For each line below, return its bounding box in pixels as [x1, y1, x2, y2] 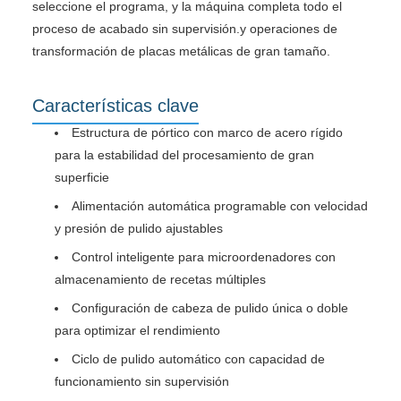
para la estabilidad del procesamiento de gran [55, 147, 314, 162]
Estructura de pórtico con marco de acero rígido [72, 124, 343, 140]
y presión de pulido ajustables [55, 220, 223, 235]
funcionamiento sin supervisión [55, 373, 229, 388]
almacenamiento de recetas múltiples [55, 271, 266, 286]
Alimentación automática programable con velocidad [72, 198, 368, 213]
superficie [55, 169, 109, 184]
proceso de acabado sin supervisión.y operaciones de [32, 21, 337, 36]
